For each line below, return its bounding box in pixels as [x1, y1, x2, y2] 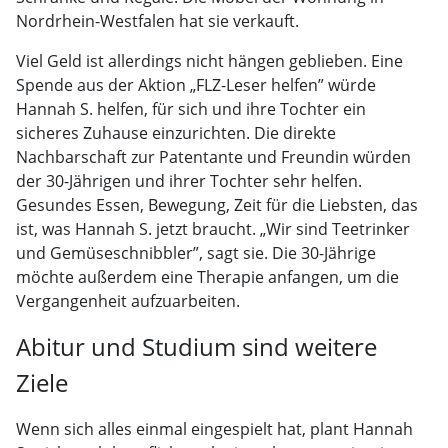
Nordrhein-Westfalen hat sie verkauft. [16, 9, 299, 32]
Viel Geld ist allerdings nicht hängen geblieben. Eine [16, 49, 403, 72]
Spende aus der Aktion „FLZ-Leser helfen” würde [16, 73, 376, 96]
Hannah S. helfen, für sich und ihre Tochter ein [16, 97, 366, 120]
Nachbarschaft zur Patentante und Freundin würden [16, 145, 411, 168]
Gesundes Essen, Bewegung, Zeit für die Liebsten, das [16, 193, 418, 216]
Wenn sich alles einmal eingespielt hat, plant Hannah [16, 417, 413, 440]
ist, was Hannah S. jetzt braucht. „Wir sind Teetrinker [16, 217, 410, 240]
